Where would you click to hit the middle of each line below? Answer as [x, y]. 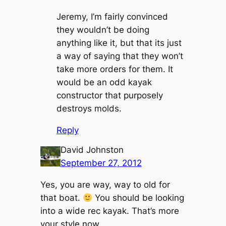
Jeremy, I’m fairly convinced [112, 17]
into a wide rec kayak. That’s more [109, 211]
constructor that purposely [109, 96]
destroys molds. [89, 109]
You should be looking [138, 198]
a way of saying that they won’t [120, 56]
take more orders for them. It [115, 69]
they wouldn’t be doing [103, 30]
